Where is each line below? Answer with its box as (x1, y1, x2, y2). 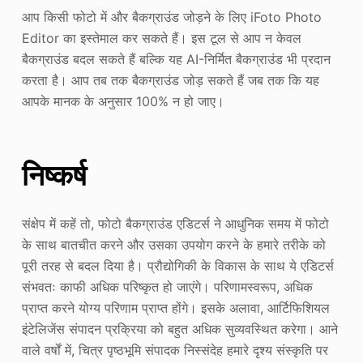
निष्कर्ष (21, 158, 87, 193)
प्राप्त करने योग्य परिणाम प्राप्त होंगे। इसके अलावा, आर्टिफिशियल (21, 299, 330, 316)
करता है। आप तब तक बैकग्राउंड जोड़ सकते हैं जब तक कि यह (21, 71, 319, 88)
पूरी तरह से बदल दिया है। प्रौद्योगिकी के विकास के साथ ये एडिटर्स (21, 257, 334, 274)
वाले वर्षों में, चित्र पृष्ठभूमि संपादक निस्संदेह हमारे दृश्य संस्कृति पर (21, 341, 328, 358)
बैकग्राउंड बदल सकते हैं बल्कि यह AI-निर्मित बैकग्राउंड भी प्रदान (21, 50, 331, 67)
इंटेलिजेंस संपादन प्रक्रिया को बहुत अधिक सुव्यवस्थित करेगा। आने (21, 320, 338, 337)
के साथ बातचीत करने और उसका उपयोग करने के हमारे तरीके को (21, 236, 326, 253)
